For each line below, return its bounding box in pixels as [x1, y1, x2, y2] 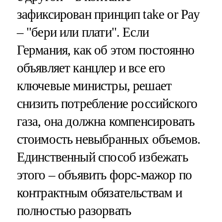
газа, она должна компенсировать [16, 114, 195, 129]
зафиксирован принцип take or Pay [16, 7, 200, 22]
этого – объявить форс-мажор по [16, 167, 192, 183]
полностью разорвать [16, 203, 131, 219]
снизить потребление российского [16, 96, 198, 111]
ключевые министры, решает [16, 78, 172, 94]
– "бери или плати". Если [16, 25, 149, 40]
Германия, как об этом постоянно [16, 43, 195, 58]
